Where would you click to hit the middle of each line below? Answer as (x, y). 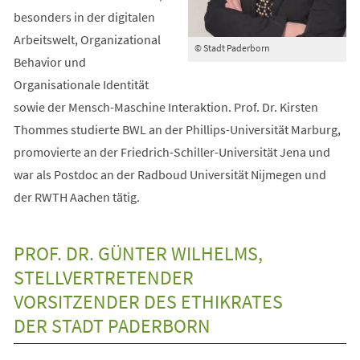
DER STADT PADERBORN (112, 325)
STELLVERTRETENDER (103, 277)
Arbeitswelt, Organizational (87, 39)
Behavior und (49, 61)
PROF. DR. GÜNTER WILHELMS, (138, 253)
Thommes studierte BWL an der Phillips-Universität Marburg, (177, 129)
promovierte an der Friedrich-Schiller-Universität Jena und (172, 151)
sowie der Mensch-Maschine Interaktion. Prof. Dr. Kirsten (166, 106)
